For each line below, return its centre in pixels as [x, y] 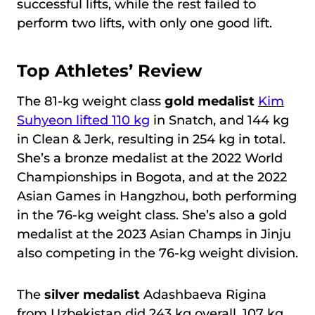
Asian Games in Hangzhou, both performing [157, 197]
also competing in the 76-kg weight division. [157, 253]
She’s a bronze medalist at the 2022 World [150, 159]
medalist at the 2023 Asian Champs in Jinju [154, 234]
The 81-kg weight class [91, 102]
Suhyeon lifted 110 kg [83, 121]
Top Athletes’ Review [109, 71]
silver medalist [90, 295]
